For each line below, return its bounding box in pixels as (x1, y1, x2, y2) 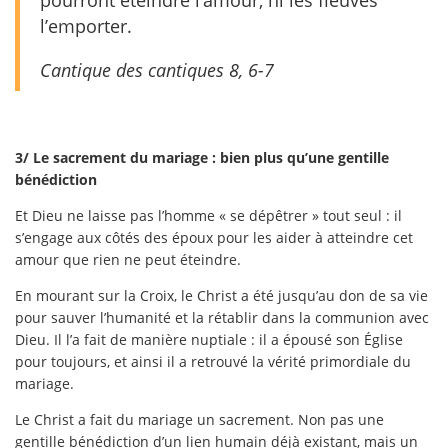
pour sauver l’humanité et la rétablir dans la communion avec (15, 307, 429, 327)
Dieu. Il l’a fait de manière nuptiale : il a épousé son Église (15, 329, 403, 349)
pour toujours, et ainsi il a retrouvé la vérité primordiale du (15, 351, 411, 371)
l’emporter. (40, 13, 132, 38)
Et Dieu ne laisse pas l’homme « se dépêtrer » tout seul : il (15, 205, 402, 225)
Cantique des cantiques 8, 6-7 (40, 57, 274, 82)
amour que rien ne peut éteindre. (15, 249, 241, 269)
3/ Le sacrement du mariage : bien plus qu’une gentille (15, 147, 389, 167)
